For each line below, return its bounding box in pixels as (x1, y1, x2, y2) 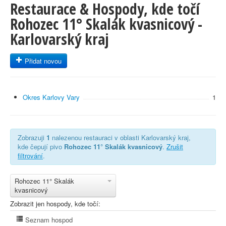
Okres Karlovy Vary (23, 92, 80, 102)
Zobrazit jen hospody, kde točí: (10, 199, 100, 208)
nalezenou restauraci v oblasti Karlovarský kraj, (50, 133, 191, 142)
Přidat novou (23, 56, 62, 66)
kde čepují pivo (18, 142, 64, 151)
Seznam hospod (23, 215, 73, 224)
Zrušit (166, 142, 183, 151)
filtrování (18, 151, 43, 160)
